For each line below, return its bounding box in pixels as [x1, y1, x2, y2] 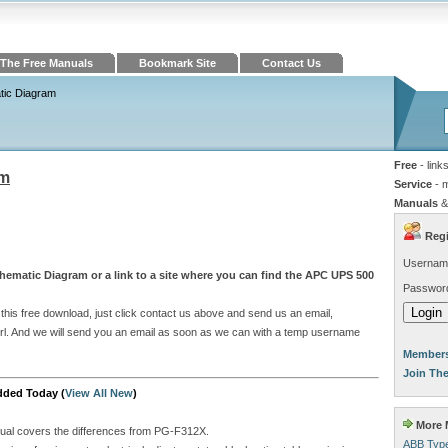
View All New [65, 387, 133, 400]
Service [394, 178, 432, 190]
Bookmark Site [139, 57, 216, 69]
